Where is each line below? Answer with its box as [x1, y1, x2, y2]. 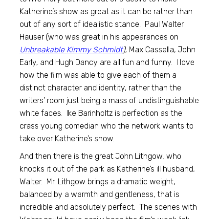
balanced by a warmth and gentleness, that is [20, 189, 180, 199]
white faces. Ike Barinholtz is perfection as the [20, 108, 183, 118]
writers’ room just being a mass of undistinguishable [20, 95, 199, 105]
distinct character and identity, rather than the [20, 83, 182, 92]
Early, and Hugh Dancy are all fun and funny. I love [20, 57, 195, 67]
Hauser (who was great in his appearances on [20, 32, 179, 42]
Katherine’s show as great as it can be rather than [20, 6, 193, 16]
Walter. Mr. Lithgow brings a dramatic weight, [20, 176, 176, 186]
